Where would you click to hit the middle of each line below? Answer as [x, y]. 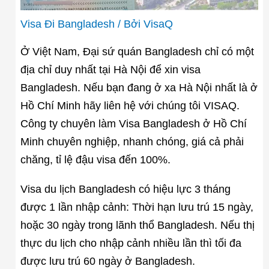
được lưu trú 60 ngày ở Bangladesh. [107, 261]
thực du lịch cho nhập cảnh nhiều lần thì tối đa [131, 243]
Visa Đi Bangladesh [67, 24]
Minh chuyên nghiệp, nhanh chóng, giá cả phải [132, 141]
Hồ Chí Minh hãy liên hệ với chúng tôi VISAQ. [130, 105]
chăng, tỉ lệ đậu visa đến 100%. [95, 159]
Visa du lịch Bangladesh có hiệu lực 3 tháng [125, 189]
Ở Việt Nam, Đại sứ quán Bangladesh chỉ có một [137, 51]
